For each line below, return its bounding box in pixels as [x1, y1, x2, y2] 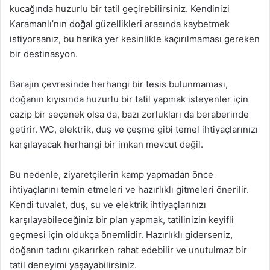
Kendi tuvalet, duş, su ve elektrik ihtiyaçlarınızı [10, 198, 206, 210]
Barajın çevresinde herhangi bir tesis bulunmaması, [10, 78, 228, 90]
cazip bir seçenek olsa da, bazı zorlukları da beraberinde [10, 108, 249, 120]
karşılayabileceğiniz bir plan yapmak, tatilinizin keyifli [10, 213, 234, 225]
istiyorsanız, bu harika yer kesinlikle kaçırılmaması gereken [10, 33, 260, 45]
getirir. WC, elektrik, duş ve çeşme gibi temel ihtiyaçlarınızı [10, 123, 258, 135]
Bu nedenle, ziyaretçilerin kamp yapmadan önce [10, 168, 213, 180]
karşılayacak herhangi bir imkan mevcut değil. [10, 138, 203, 150]
